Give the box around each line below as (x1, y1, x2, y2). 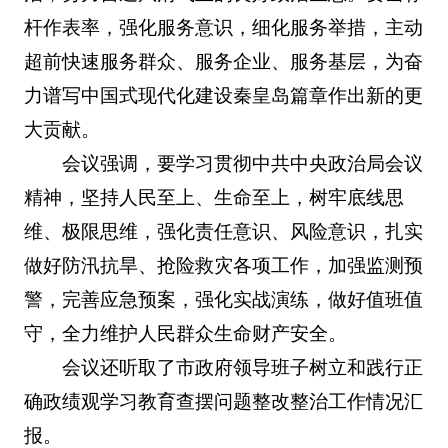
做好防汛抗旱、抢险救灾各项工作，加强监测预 (23, 254, 423, 276)
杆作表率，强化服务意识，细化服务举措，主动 (23, 16, 423, 38)
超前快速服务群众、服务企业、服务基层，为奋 (23, 50, 423, 72)
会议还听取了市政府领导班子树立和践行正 (62, 356, 424, 378)
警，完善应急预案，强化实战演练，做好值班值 (23, 288, 423, 310)
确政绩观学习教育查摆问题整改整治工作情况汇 (23, 390, 423, 412)
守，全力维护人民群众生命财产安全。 (23, 322, 347, 344)
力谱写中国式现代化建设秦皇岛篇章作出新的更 (23, 84, 423, 106)
